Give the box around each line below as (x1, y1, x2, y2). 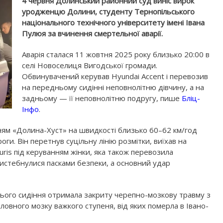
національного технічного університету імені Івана (22, 17, 205, 27)
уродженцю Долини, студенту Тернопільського (22, 6, 195, 16)
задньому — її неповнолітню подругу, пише (22, 93, 180, 103)
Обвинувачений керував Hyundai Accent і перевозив (22, 71, 208, 81)
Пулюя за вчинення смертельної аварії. (22, 28, 163, 38)
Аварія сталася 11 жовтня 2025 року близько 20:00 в (22, 49, 210, 59)
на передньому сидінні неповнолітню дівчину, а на (22, 82, 204, 92)
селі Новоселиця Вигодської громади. (22, 60, 157, 70)
